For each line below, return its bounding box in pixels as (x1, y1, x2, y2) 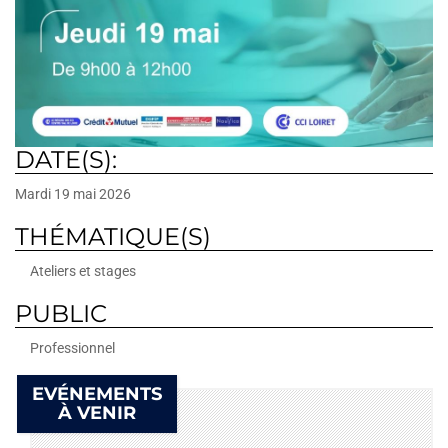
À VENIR (58, 402, 136, 425)
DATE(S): (15, 145, 123, 175)
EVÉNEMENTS (32, 383, 162, 406)
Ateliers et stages (30, 263, 136, 280)
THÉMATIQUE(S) (15, 222, 211, 252)
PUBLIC (15, 299, 107, 329)
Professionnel (30, 340, 115, 357)
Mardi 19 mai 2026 (15, 186, 131, 203)
